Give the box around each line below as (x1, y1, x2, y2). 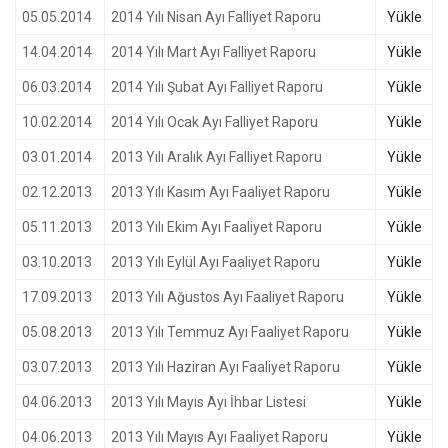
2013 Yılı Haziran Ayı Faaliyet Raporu (111, 359, 340, 375)
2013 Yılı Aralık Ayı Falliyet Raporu (111, 149, 322, 165)
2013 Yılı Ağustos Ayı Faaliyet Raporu (111, 289, 344, 305)
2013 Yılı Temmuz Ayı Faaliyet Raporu (111, 324, 349, 340)
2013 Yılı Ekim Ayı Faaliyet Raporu (111, 219, 322, 235)
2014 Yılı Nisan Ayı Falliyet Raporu (111, 9, 321, 25)
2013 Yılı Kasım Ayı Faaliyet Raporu (111, 184, 330, 200)
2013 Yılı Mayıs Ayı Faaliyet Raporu (111, 429, 328, 445)
